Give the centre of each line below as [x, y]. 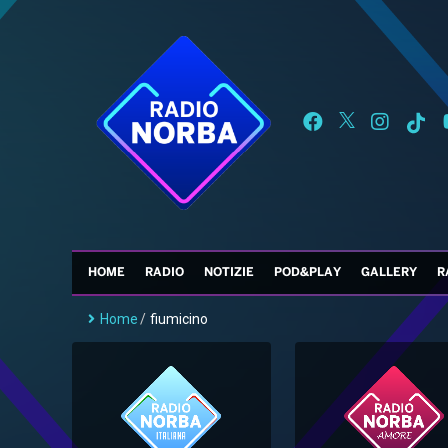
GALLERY [389, 273]
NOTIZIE [229, 273]
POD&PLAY [307, 273]
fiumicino [179, 319]
